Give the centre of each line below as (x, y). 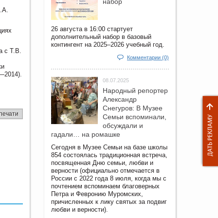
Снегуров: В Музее (133, 108)
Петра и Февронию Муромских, (97, 194)
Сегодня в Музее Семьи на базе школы (109, 147)
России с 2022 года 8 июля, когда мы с (109, 179)
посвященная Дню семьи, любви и (102, 163)
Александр (120, 100)
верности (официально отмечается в (105, 171)
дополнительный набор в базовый (101, 37)
